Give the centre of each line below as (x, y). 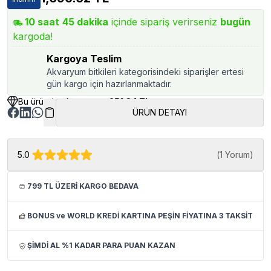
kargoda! (33, 36)
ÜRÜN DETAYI (160, 112)
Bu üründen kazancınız (64, 101)
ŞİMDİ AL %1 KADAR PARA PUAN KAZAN (101, 245)
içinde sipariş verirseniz (164, 22)
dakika (91, 22)
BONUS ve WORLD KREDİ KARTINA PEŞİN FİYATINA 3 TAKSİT (140, 216)
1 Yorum (235, 155)
